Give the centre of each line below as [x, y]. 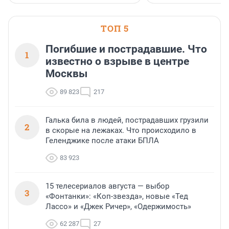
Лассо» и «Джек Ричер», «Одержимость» [118, 207]
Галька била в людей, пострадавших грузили [127, 120]
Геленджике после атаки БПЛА [102, 141]
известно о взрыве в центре [117, 62]
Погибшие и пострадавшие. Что [126, 49]
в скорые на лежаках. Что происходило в [121, 131]
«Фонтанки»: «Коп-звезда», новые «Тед [117, 197]
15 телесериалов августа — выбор [107, 186]
